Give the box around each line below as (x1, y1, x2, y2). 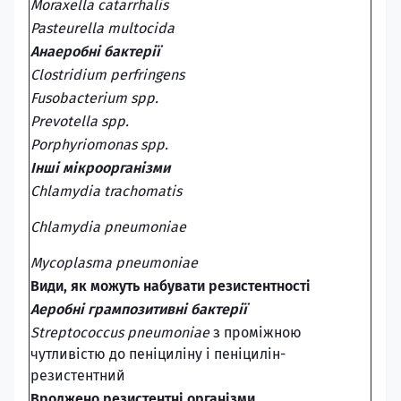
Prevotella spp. (30, 113, 129, 130)
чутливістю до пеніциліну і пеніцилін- (30, 346, 286, 363)
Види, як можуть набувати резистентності (30, 277, 311, 294)
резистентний (30, 367, 125, 384)
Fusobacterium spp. (30, 90, 158, 107)
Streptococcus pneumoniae (30, 324, 213, 341)
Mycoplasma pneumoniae (30, 254, 198, 271)
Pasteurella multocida (30, 20, 175, 37)
